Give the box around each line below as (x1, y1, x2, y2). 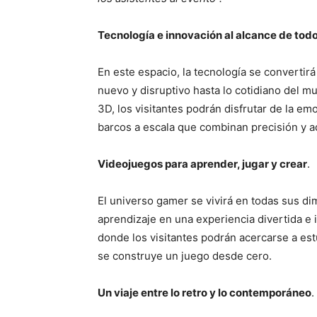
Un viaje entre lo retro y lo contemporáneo (98, 286, 311, 300)
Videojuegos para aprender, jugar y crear (98, 157, 307, 171)
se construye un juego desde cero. (98, 249, 272, 263)
